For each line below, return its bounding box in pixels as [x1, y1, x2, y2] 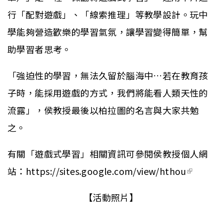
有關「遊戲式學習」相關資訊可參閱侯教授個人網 [7, 147, 208, 160]
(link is [186, 165, 215, 177]
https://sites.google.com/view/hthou [25, 165, 186, 177]
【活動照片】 [83, 191, 139, 204]
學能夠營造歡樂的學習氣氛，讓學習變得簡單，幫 [7, 25, 208, 38]
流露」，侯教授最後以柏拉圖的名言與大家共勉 [7, 104, 199, 116]
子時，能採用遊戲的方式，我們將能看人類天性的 [7, 86, 208, 99]
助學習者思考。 [7, 43, 71, 55]
